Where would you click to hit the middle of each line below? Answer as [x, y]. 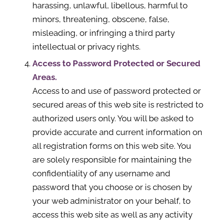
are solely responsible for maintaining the [112, 160]
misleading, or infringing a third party [103, 33]
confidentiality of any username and [101, 173]
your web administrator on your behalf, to [111, 201]
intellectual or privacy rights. [86, 47]
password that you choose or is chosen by [112, 187]
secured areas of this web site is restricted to [118, 105]
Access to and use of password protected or [116, 91]
